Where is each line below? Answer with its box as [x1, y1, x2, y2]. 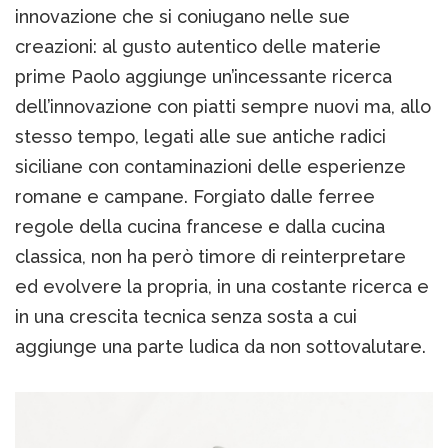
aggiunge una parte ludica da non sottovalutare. [15, 336, 426, 358]
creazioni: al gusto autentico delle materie [15, 36, 381, 58]
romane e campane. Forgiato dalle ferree [15, 186, 375, 208]
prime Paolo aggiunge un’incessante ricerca [15, 66, 392, 88]
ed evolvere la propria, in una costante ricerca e [15, 276, 429, 298]
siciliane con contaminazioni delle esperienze [15, 156, 406, 178]
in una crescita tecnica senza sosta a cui [15, 306, 357, 328]
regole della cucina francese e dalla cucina [15, 216, 385, 238]
